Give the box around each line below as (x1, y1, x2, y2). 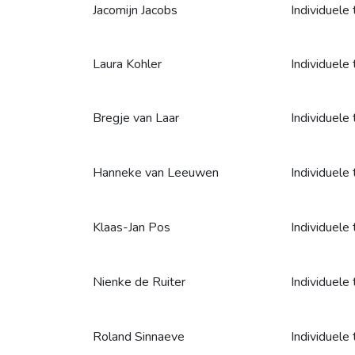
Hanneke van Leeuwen (93, 164, 219, 181)
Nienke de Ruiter (93, 273, 185, 291)
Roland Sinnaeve (93, 328, 185, 345)
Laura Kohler (93, 55, 162, 73)
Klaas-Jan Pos (93, 219, 170, 236)
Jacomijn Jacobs (93, 2, 177, 19)
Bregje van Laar (93, 109, 179, 127)
